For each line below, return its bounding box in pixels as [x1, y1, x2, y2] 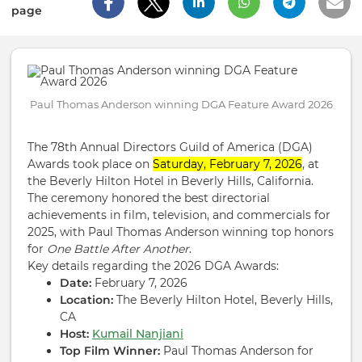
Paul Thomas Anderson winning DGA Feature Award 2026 [29, 99, 333, 112]
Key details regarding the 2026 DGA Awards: [27, 259, 279, 274]
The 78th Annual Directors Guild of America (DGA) [27, 140, 313, 155]
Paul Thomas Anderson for [160, 343, 314, 359]
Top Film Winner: [60, 343, 160, 359]
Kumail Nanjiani [92, 326, 183, 342]
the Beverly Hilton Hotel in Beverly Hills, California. [27, 174, 314, 189]
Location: [60, 293, 113, 308]
